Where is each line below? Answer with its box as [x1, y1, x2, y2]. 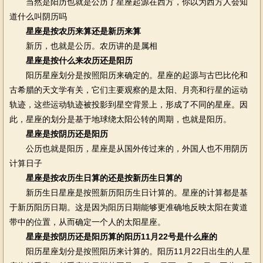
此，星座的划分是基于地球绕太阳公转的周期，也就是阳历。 [9, 114, 231, 124]
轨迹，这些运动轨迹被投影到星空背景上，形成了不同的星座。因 [9, 100, 248, 109]
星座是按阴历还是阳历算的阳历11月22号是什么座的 [25, 232, 217, 241]
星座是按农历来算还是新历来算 [25, 26, 141, 36]
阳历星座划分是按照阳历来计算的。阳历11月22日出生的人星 [9, 247, 250, 256]
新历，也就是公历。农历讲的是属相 [9, 41, 157, 50]
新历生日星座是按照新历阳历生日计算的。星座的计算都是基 [9, 188, 248, 197]
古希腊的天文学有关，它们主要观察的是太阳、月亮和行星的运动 [9, 85, 248, 95]
